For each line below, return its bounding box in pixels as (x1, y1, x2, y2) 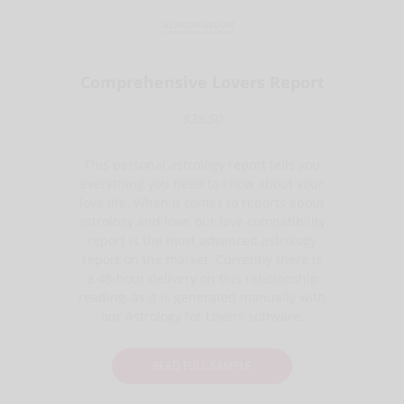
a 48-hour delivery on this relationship (86, 269, 318, 287)
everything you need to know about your (80, 174, 324, 192)
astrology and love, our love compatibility (78, 212, 326, 230)
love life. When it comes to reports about (79, 193, 325, 211)
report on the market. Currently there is (82, 250, 322, 268)
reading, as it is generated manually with (78, 288, 326, 306)
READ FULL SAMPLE (152, 357, 252, 373)
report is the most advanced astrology (87, 231, 317, 249)
